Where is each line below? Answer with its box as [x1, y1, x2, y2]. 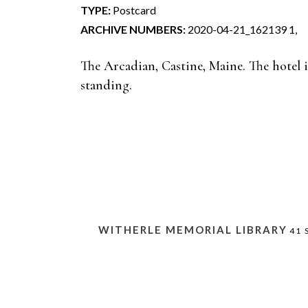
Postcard [111, 3, 156, 16]
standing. [80, 77, 132, 93]
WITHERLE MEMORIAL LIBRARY [98, 223, 287, 236]
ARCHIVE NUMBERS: [80, 23, 186, 36]
